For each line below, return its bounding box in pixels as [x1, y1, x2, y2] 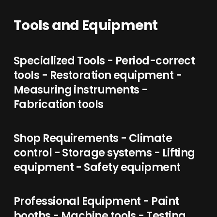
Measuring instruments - [14, 82, 148, 97]
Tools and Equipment [14, 16, 158, 35]
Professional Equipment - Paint [14, 194, 179, 209]
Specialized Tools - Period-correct [14, 53, 195, 68]
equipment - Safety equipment [14, 160, 181, 175]
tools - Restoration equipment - [14, 68, 182, 83]
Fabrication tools [14, 97, 104, 112]
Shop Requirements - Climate [14, 131, 172, 146]
